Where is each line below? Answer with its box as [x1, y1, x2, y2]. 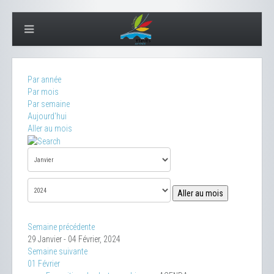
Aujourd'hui [28, 111, 67, 121]
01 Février [28, 259, 60, 269]
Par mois [28, 87, 59, 97]
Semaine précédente [28, 222, 95, 232]
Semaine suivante [28, 246, 87, 257]
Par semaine [28, 99, 70, 109]
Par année [28, 75, 61, 84]
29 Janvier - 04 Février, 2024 [28, 234, 120, 245]
